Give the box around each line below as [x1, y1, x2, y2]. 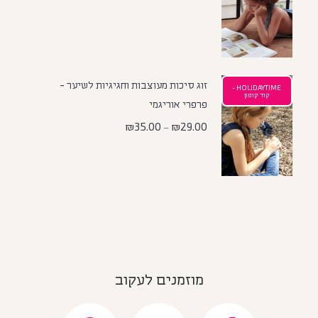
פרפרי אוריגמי [148, 97, 207, 110]
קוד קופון [243, 89, 270, 99]
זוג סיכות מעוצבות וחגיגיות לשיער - [59, 77, 207, 91]
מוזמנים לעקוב [114, 269, 204, 288]
